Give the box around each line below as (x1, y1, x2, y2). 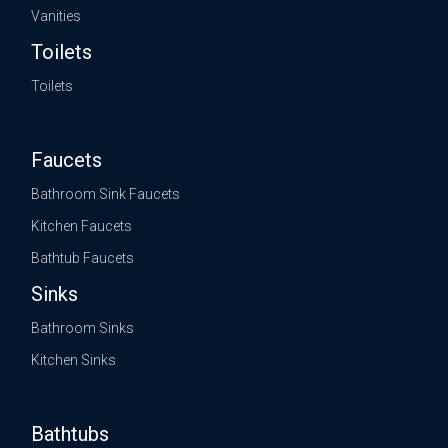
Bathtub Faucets (31, 250, 135, 267)
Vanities (31, 8, 82, 25)
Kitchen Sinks (31, 352, 117, 369)
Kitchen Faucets (31, 218, 133, 235)
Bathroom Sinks (31, 320, 135, 337)
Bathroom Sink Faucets (31, 186, 181, 203)
